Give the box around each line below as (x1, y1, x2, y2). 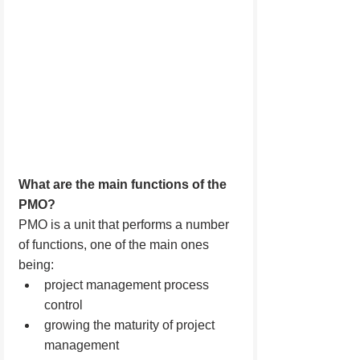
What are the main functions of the (18, 177, 230, 191)
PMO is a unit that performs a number (18, 217, 232, 231)
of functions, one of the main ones (18, 237, 212, 252)
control (44, 297, 83, 312)
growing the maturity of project (44, 317, 218, 332)
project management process (44, 277, 212, 292)
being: (18, 257, 54, 272)
